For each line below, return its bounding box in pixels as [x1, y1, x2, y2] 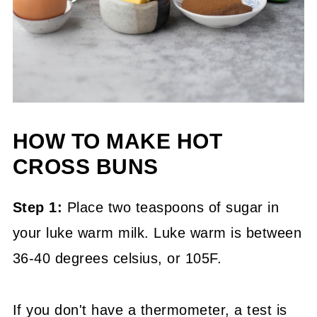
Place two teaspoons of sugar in [62, 200, 279, 215]
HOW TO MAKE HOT [12, 129, 223, 153]
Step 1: [12, 200, 63, 215]
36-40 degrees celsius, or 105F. [12, 250, 222, 266]
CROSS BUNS [12, 155, 158, 178]
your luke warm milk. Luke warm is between [12, 225, 302, 241]
